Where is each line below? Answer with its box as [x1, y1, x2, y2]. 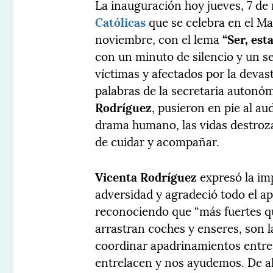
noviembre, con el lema [95, 29, 223, 48]
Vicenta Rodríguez [95, 167, 200, 186]
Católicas [95, 12, 146, 31]
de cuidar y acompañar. [95, 132, 220, 151]
